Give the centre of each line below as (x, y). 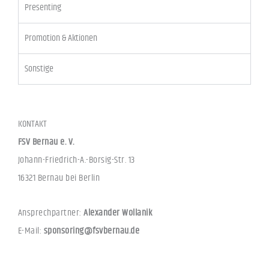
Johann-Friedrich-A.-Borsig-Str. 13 (77, 160)
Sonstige (39, 68)
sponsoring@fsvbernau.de (92, 231)
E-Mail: (31, 231)
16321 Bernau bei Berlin (59, 178)
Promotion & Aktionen (61, 38)
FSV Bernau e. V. (46, 142)
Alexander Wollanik (118, 213)
